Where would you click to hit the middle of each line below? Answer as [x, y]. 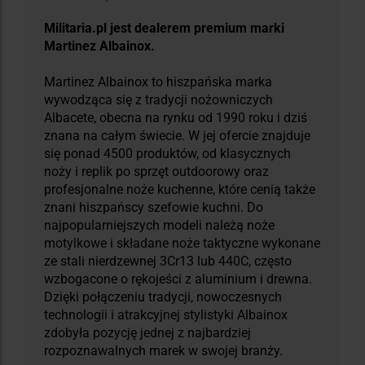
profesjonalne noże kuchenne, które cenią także [180, 190]
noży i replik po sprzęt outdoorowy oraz [156, 172]
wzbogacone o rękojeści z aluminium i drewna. [178, 279]
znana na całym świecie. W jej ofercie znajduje [177, 136]
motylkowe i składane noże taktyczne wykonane [182, 244]
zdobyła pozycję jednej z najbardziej [147, 333]
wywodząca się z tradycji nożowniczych [158, 100]
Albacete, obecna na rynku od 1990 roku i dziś [176, 118]
